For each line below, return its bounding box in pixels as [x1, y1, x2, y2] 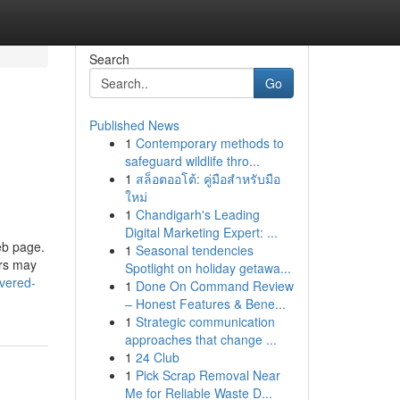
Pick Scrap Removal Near [135, 366, 280, 384]
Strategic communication [135, 312, 275, 330]
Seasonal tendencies [135, 241, 254, 259]
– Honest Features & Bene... [124, 295, 286, 312]
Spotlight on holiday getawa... [124, 259, 291, 277]
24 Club [135, 348, 179, 366]
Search [88, 50, 129, 68]
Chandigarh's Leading [135, 205, 260, 223]
